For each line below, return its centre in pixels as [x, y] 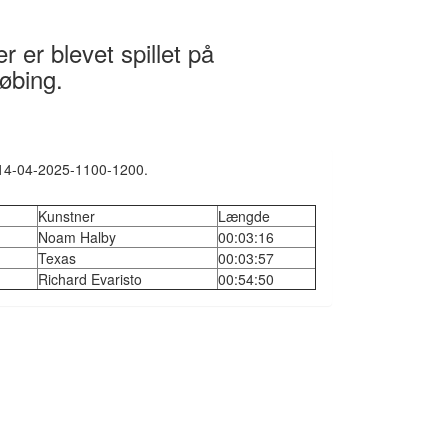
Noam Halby [77, 237]
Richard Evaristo [90, 279]
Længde [244, 216]
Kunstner [66, 216]
